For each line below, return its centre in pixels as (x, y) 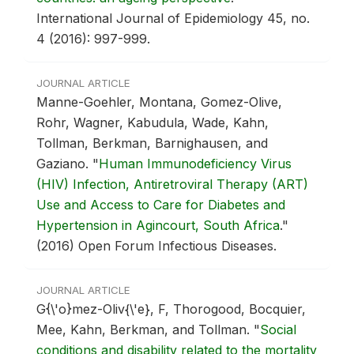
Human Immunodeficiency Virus (195, 164)
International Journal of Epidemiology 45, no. (173, 19)
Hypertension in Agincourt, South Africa (158, 226)
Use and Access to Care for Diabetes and (161, 205)
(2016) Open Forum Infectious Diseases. (156, 246)
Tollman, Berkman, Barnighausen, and (152, 143)
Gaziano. (64, 164)
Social (278, 330)
